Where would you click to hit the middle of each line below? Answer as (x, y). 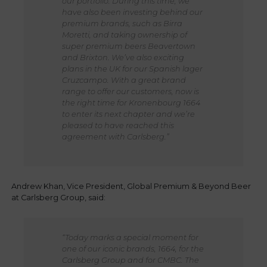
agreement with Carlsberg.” (115, 136)
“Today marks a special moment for (130, 237)
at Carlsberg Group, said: (59, 197)
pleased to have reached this (118, 125)
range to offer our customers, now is (130, 91)
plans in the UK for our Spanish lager (132, 69)
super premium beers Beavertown (128, 46)
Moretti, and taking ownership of (124, 35)
